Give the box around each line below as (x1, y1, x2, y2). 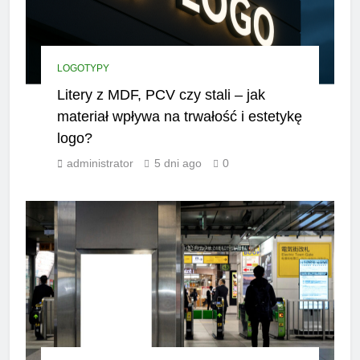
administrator (67, 156, 134, 170)
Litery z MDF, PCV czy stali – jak (57, 85, 266, 103)
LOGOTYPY (57, 62, 110, 74)
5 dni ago (154, 156, 202, 170)
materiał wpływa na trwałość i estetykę (57, 107, 303, 125)
